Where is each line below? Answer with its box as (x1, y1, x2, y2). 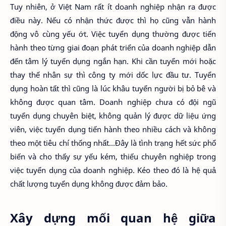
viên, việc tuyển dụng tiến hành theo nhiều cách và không (10, 124, 216, 135)
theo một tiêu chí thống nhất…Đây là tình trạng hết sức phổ (10, 138, 216, 148)
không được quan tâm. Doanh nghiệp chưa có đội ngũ (10, 97, 216, 107)
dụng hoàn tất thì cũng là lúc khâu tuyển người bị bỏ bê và (10, 83, 216, 94)
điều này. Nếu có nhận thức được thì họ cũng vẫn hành (10, 15, 216, 26)
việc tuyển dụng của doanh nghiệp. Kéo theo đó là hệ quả (10, 165, 216, 176)
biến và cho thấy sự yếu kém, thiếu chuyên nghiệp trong (10, 151, 216, 162)
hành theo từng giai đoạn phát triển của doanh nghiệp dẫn (10, 42, 216, 53)
